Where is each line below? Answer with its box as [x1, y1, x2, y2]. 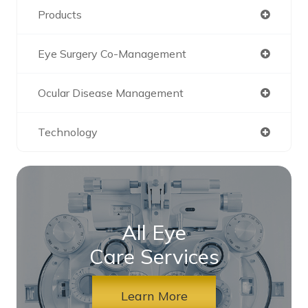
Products [38, 7, 82, 21]
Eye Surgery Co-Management [38, 46, 186, 60]
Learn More [120, 287, 188, 304]
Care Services [89, 243, 219, 269]
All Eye [122, 219, 186, 245]
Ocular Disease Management [38, 85, 184, 100]
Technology [38, 124, 98, 139]
